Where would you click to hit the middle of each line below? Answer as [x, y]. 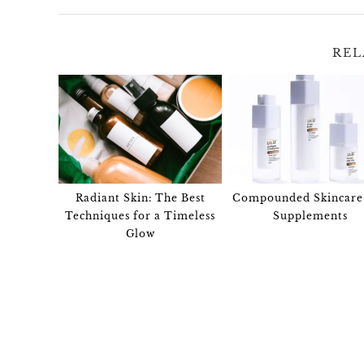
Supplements [310, 215]
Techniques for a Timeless [141, 215]
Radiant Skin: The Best [140, 197]
